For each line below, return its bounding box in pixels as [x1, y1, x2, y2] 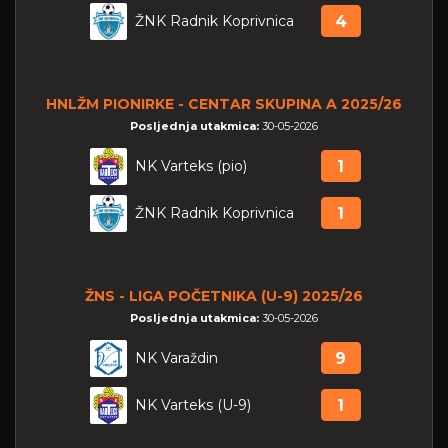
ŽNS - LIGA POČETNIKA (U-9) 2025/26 [85, 286, 363, 305]
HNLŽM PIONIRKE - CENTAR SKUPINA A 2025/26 [46, 94, 402, 113]
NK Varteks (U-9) [134, 395, 251, 414]
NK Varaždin [134, 348, 218, 367]
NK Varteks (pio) [134, 156, 247, 175]
